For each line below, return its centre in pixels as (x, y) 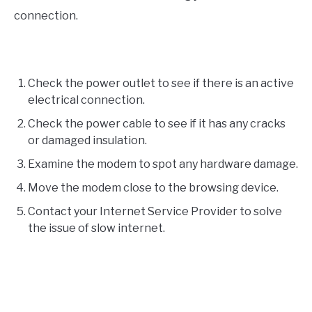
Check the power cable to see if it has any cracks (157, 123)
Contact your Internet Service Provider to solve (155, 211)
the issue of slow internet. (96, 228)
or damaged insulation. (87, 140)
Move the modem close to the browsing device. (153, 187)
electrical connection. (86, 100)
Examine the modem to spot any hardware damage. (163, 164)
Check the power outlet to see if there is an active (161, 83)
